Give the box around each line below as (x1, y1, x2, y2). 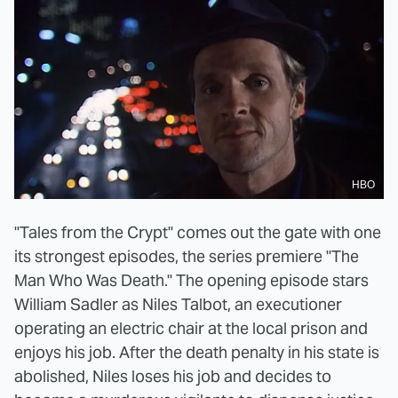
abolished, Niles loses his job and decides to (14, 365, 331, 386)
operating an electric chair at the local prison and (14, 317, 368, 338)
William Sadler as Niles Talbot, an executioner (14, 293, 342, 314)
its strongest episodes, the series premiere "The (14, 245, 359, 267)
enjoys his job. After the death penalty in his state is (14, 341, 379, 362)
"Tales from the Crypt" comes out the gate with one (14, 221, 381, 243)
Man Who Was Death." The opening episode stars (14, 269, 369, 291)
